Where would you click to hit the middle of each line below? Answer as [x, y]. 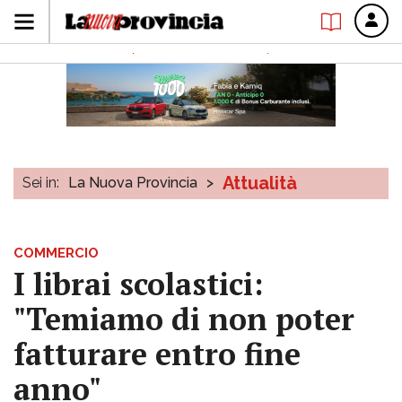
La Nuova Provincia [133, 183]
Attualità [260, 183]
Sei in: [41, 183]
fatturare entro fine [157, 354]
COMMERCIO [56, 253]
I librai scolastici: [138, 284]
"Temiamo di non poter [184, 319]
